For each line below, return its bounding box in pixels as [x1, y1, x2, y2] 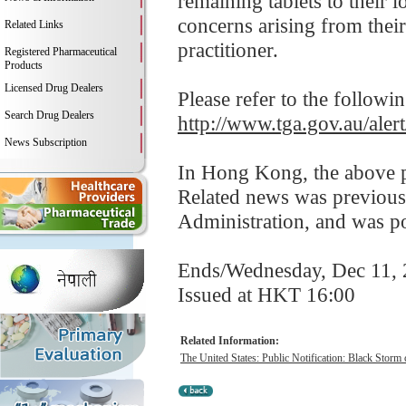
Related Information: [180, 334, 279, 347]
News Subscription [5, 136, 87, 149]
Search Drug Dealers [5, 109, 94, 121]
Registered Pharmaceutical [5, 45, 117, 58]
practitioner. [178, 38, 278, 62]
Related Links [5, 18, 63, 31]
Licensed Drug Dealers [5, 82, 103, 94]
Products [5, 59, 43, 72]
